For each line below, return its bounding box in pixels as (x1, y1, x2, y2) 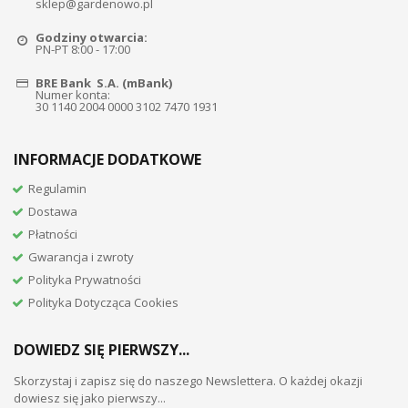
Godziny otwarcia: (36, 28, 148, 46)
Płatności (28, 225, 78, 242)
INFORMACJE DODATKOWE (14, 148, 201, 169)
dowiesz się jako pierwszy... (14, 389, 166, 406)
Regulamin (28, 179, 87, 197)
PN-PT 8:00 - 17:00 (36, 40, 131, 57)
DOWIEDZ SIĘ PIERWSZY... (14, 339, 189, 360)
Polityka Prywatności (28, 270, 142, 288)
